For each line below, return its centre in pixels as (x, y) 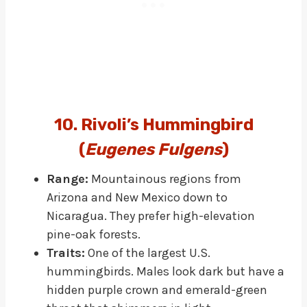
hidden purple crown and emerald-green (157, 290)
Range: (67, 179)
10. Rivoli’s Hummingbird (153, 124)
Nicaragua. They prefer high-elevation (151, 216)
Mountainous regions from (165, 179)
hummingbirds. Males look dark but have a (165, 271)
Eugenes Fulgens (153, 149)
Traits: (66, 253)
